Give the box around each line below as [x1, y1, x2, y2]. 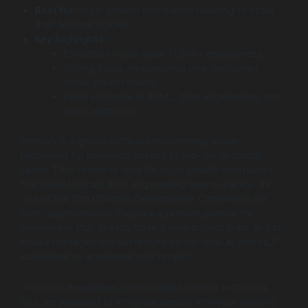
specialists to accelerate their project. [21, 250, 196, 263]
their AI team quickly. [34, 19, 131, 32]
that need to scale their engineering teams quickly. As [21, 178, 270, 191]
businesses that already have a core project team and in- [21, 221, 286, 234]
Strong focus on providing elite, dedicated [63, 62, 258, 75]
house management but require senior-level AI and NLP [21, 236, 278, 249]
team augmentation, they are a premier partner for [21, 207, 253, 220]
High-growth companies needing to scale [76, 4, 274, 17]
